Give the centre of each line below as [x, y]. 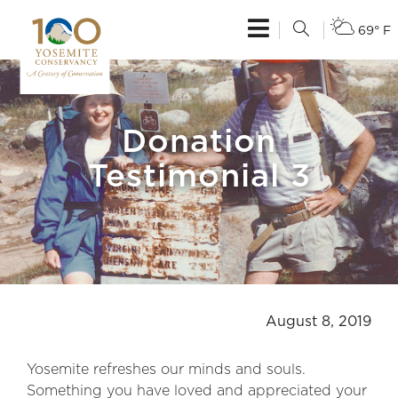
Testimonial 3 [199, 177]
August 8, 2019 [318, 322]
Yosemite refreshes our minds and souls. [166, 370]
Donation [199, 142]
